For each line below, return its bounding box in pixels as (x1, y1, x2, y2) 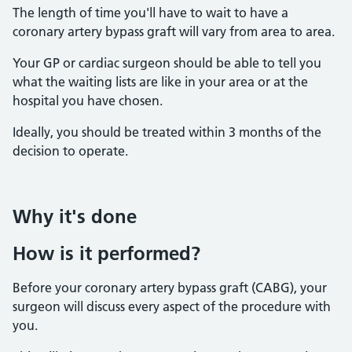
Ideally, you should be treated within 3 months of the (13, 124, 321, 140)
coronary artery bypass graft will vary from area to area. (13, 24, 335, 39)
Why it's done (13, 205, 137, 228)
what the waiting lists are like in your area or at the (13, 74, 308, 90)
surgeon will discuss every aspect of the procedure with (13, 299, 331, 314)
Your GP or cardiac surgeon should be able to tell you (13, 55, 321, 71)
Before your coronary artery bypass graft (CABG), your (13, 280, 327, 295)
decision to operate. (13, 143, 128, 159)
